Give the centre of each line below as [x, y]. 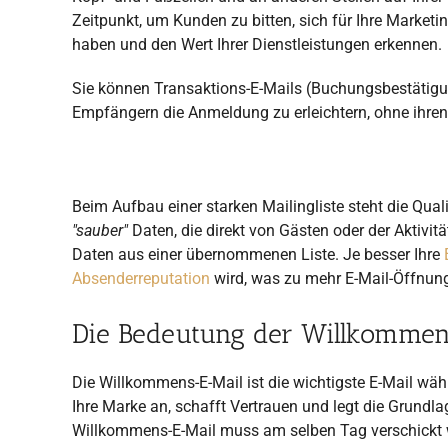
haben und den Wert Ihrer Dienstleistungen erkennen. [257, 44]
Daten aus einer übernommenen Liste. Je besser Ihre [258, 254]
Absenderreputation [141, 278]
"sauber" [100, 230]
